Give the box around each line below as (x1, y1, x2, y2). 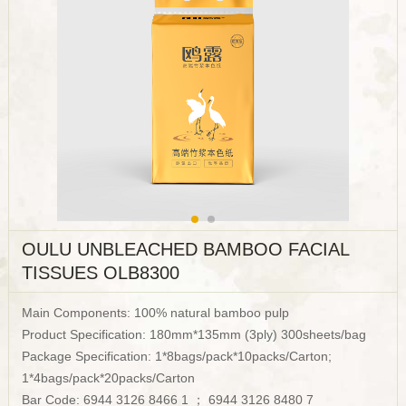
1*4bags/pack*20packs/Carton (22, 370, 196, 385)
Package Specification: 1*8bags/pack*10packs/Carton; (22, 348, 333, 363)
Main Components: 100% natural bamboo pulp (22, 304, 290, 320)
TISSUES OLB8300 (22, 263, 180, 284)
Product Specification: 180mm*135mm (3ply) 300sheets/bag (22, 326, 367, 342)
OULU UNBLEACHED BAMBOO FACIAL (22, 239, 351, 260)
